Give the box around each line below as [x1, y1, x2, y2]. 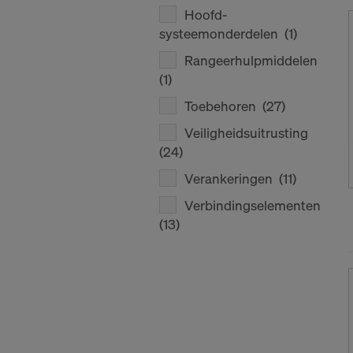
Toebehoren [184, 97, 262, 115]
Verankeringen [184, 169, 279, 188]
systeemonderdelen [159, 24, 284, 43]
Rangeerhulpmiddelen [184, 51, 321, 69]
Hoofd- [184, 6, 227, 24]
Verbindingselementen [184, 196, 324, 214]
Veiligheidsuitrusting [184, 124, 311, 142]
